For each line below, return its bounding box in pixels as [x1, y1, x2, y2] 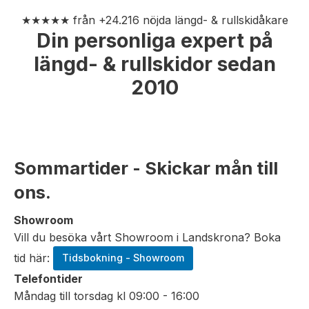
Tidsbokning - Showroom [61, 252, 184, 264]
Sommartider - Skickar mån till [14, 157, 278, 179]
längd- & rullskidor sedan [33, 52, 276, 77]
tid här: [14, 250, 53, 265]
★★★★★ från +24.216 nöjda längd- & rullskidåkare [21, 13, 288, 28]
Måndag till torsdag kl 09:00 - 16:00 [14, 289, 199, 303]
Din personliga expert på [36, 28, 273, 53]
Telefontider [14, 272, 83, 286]
